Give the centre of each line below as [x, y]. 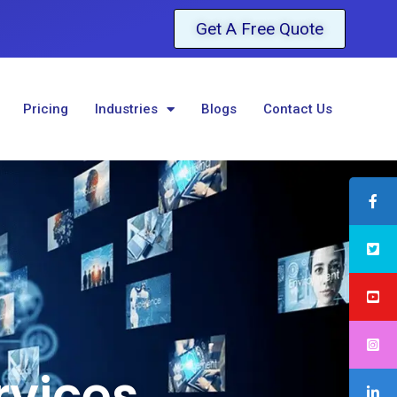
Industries [126, 109]
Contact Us [297, 109]
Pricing [45, 109]
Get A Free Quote [259, 29]
